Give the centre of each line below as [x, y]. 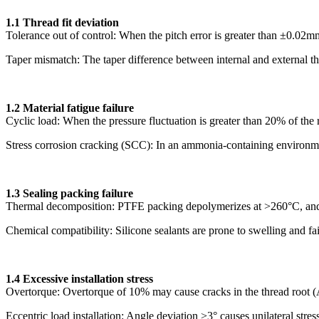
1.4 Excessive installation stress [79, 278]
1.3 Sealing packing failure [69, 193]
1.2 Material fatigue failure [70, 108]
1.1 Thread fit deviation [62, 22]
